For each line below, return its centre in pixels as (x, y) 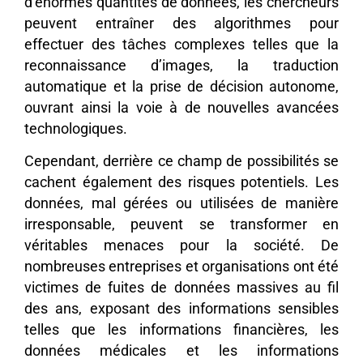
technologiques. (76, 128)
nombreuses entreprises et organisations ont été (181, 267)
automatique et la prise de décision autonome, (181, 86)
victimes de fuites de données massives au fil (181, 288)
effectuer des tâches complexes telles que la (181, 44)
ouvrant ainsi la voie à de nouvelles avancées (181, 107)
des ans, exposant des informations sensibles (181, 309)
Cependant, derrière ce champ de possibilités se (181, 162)
